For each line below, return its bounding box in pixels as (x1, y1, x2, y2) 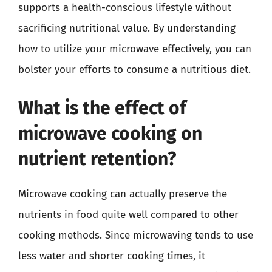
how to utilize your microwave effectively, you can (18, 42, 251, 55)
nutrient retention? (18, 148, 176, 170)
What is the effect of (18, 97, 186, 119)
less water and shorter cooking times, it (18, 250, 205, 262)
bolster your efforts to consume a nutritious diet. (18, 63, 251, 76)
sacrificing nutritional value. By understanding (18, 21, 236, 35)
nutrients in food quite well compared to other (18, 208, 239, 221)
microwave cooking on (18, 123, 202, 144)
